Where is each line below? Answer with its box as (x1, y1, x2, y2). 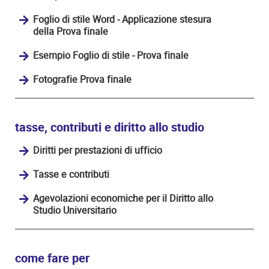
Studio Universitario (33, 203, 116, 217)
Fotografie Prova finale (33, 72, 131, 86)
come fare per (15, 249, 89, 267)
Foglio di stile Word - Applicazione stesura (33, 12, 211, 26)
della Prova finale (33, 24, 108, 38)
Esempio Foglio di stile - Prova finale (33, 48, 189, 62)
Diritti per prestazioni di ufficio (33, 143, 162, 157)
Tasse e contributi (33, 167, 109, 181)
